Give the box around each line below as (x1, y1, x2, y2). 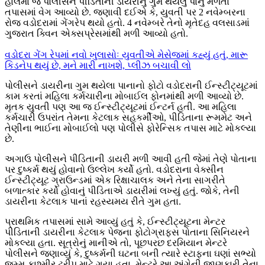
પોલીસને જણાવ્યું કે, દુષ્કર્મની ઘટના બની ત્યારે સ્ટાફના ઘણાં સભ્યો (5, 248, 256, 259)
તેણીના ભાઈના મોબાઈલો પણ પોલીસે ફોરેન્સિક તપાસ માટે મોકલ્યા (5, 123, 256, 134)
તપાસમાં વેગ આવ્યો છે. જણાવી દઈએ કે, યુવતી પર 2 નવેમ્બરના (5, 7, 245, 18)
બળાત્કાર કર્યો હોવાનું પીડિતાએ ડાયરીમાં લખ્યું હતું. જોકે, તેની (5, 186, 240, 196)
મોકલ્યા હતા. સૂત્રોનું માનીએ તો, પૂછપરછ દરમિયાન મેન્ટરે (5, 238, 227, 248)
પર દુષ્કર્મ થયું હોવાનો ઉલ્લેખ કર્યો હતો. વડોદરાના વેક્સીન (5, 164, 224, 175)
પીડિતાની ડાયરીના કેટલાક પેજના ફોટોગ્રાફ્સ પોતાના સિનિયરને (5, 227, 250, 238)
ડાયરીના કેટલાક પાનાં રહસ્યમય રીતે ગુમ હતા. (5, 196, 181, 207)
